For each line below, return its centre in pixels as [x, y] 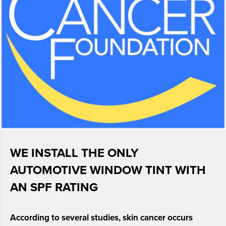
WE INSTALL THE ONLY [74, 153]
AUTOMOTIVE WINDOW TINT [93, 170]
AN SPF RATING [54, 187]
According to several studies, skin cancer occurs [101, 217]
